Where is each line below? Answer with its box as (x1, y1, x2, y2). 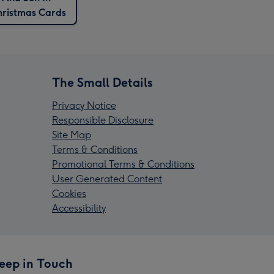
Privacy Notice (52, 100, 116, 112)
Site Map (52, 129, 91, 141)
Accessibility (52, 202, 106, 215)
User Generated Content (52, 173, 162, 185)
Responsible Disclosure (52, 114, 154, 127)
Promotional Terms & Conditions (52, 158, 194, 171)
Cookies (52, 188, 86, 200)
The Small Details (52, 75, 153, 91)
